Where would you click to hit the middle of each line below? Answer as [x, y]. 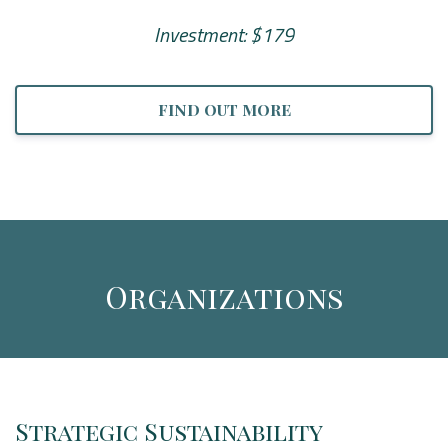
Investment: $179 [224, 35]
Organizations [224, 296]
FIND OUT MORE [224, 109]
